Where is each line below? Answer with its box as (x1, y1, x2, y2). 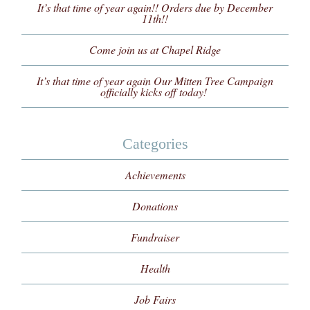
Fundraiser (131, 230, 179, 245)
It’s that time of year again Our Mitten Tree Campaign (37, 73, 273, 89)
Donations (132, 199, 178, 214)
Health (140, 261, 170, 276)
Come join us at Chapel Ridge (89, 42, 221, 57)
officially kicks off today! (100, 84, 210, 100)
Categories (122, 135, 188, 153)
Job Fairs (134, 292, 176, 307)
